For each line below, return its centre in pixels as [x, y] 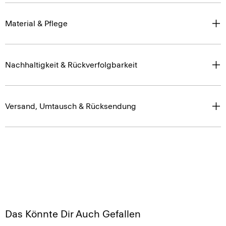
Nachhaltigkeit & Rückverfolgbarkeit [71, 65]
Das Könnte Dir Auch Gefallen [73, 214]
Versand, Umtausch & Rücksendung [71, 106]
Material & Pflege [36, 23]
